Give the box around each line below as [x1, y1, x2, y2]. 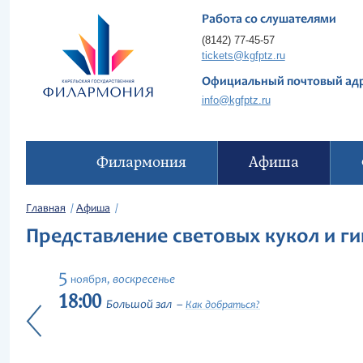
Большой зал [106, 299, 172, 311]
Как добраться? [186, 300, 260, 311]
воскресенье [113, 274, 175, 286]
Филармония [96, 153, 186, 172]
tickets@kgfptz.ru [201, 49, 285, 62]
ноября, [70, 275, 110, 286]
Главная [26, 203, 66, 215]
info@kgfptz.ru [201, 94, 271, 106]
